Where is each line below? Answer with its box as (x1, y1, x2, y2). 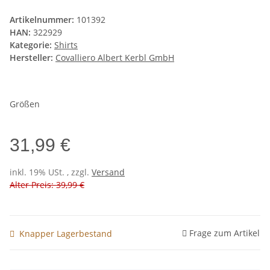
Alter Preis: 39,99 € (10, 179, 84, 191)
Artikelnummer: (10, 14, 77, 26)
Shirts (54, 39, 78, 51)
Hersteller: (10, 52, 53, 64)
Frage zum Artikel (189, 227, 260, 239)
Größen (10, 98, 42, 110)
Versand (92, 166, 125, 178)
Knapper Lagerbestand (19, 227, 112, 239)
